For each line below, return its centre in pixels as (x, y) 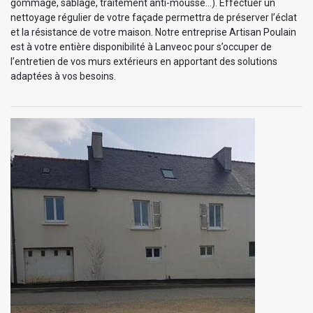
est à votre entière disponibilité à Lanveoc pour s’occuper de (141, 47)
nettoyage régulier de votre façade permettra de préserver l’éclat (154, 18)
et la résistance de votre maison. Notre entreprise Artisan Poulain (153, 32)
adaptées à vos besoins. (63, 77)
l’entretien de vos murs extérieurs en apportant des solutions (144, 62)
